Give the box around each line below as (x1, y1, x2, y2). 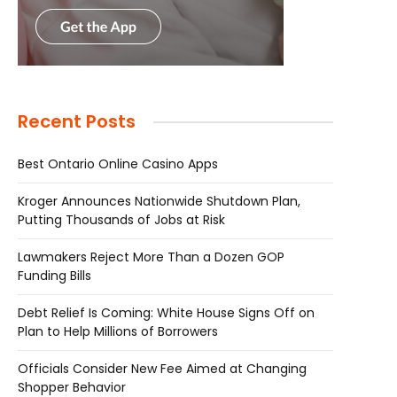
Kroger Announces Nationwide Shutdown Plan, (18, 192, 300, 210)
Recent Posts (18, 109, 136, 134)
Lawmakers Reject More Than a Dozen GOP (18, 248, 284, 266)
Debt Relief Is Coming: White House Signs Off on (18, 304, 315, 322)
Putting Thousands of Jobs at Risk (18, 211, 225, 229)
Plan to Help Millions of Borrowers (18, 323, 218, 340)
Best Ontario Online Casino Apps (18, 155, 218, 173)
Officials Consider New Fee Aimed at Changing (18, 360, 307, 378)
